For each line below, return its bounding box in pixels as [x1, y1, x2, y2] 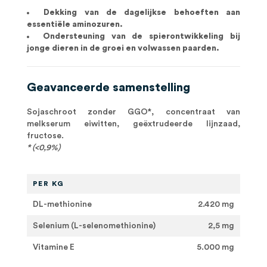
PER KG [32, 180, 64, 187]
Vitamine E [32, 243, 74, 252]
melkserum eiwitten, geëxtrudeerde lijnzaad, [26, 120, 241, 128]
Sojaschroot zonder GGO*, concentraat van [26, 108, 241, 116]
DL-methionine [32, 200, 92, 209]
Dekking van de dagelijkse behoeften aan [44, 8, 241, 17]
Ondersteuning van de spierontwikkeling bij [42, 32, 241, 41]
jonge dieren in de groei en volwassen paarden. [26, 44, 219, 52]
